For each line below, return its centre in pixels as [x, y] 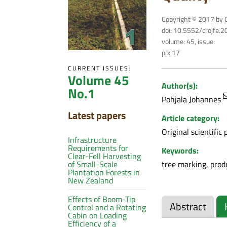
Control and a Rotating [107, 207]
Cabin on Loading [98, 215]
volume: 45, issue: [188, 41]
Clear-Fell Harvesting [105, 156]
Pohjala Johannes [192, 99]
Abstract [188, 206]
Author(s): [179, 85]
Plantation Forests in [104, 172]
